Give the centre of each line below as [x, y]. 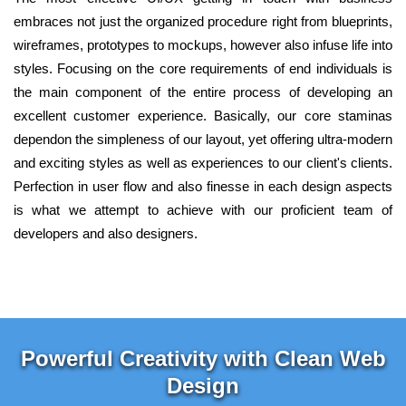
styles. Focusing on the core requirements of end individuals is [203, 69]
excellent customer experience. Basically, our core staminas [203, 116]
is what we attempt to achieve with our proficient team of [203, 210]
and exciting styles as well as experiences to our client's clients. [203, 163]
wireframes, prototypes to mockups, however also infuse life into [203, 45]
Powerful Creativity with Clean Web [203, 359]
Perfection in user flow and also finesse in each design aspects [203, 187]
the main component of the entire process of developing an [203, 92]
